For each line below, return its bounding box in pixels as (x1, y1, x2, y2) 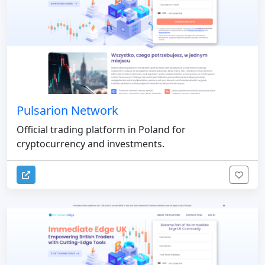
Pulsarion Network (17, 102, 118, 119)
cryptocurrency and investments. (17, 137, 164, 151)
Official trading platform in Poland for (17, 123, 186, 137)
